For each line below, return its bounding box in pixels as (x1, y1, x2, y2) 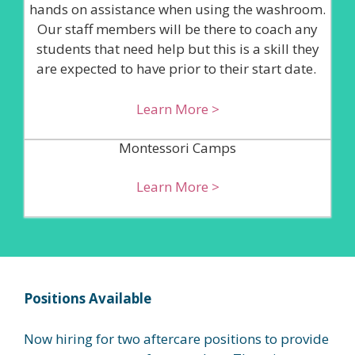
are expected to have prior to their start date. (36, 59, 319, 78)
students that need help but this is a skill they (36, 40, 319, 58)
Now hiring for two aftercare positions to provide (24, 329, 329, 348)
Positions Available (24, 289, 151, 307)
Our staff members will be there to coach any (37, 20, 318, 38)
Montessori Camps (119, 139, 236, 157)
